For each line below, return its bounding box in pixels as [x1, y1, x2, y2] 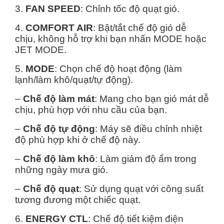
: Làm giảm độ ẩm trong [95, 153, 196, 164]
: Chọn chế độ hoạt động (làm [54, 63, 182, 74]
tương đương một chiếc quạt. [15, 194, 140, 205]
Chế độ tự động [20, 123, 95, 134]
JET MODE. [15, 44, 66, 55]
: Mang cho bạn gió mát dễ [94, 93, 209, 104]
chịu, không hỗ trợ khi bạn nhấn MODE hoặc [15, 33, 206, 44]
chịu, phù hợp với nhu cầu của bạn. [15, 104, 167, 115]
